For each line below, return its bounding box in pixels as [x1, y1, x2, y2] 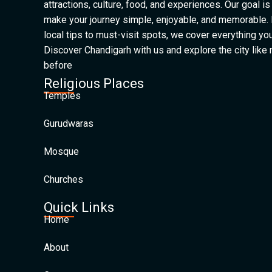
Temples [44, 90, 81, 101]
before [44, 59, 72, 71]
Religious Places [44, 76, 144, 91]
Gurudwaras [44, 118, 93, 129]
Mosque [44, 146, 79, 157]
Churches [44, 174, 83, 185]
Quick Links [44, 200, 114, 215]
